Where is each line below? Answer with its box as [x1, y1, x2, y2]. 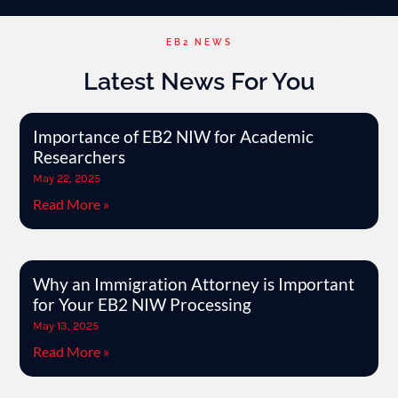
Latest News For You [84, 66, 314, 95]
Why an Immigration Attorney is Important [33, 273, 355, 294]
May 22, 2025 [33, 171, 101, 185]
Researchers [33, 146, 126, 167]
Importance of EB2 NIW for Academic [33, 125, 314, 147]
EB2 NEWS [165, 36, 233, 47]
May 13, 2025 [33, 318, 99, 332]
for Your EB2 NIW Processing [33, 293, 252, 314]
